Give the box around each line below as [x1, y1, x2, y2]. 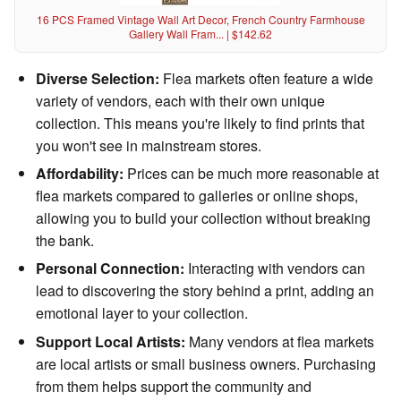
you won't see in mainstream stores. [36, 134, 261, 156]
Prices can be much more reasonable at [124, 163, 379, 184]
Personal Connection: [36, 258, 184, 279]
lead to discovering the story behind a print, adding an [36, 280, 374, 302]
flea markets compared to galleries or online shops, [36, 185, 358, 207]
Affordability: [36, 163, 124, 184]
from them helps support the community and [36, 375, 311, 397]
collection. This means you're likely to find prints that [36, 112, 364, 133]
